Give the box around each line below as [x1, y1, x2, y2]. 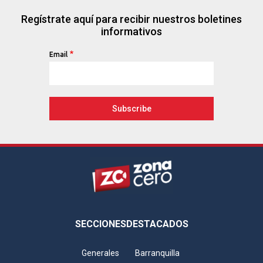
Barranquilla [134, 248, 180, 258]
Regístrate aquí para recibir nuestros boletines [21, 13, 242, 26]
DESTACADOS [126, 218, 188, 230]
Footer [8, 205, 51, 222]
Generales [82, 248, 119, 258]
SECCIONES [75, 218, 126, 230]
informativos [101, 25, 162, 38]
